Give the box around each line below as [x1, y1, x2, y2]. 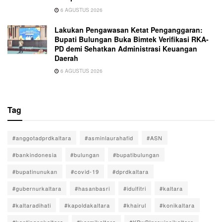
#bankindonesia [12, 151, 57, 159]
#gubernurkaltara [12, 184, 61, 193]
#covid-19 [71, 167, 99, 176]
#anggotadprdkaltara [12, 134, 71, 142]
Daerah [55, 53, 78, 63]
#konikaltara [160, 201, 195, 210]
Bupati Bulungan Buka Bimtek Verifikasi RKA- [55, 34, 209, 45]
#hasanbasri [75, 184, 110, 193]
